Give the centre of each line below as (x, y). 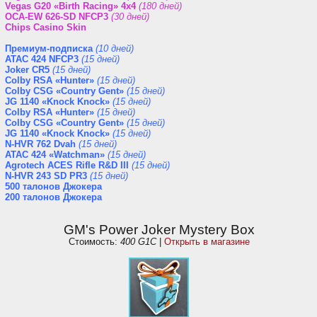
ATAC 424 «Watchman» (55, 155)
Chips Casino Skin (46, 27)
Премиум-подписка (49, 48)
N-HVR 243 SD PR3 (46, 176)
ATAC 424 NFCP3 (42, 59)
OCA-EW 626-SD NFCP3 (57, 17)
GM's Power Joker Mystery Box (159, 230)
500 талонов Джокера (53, 186)
